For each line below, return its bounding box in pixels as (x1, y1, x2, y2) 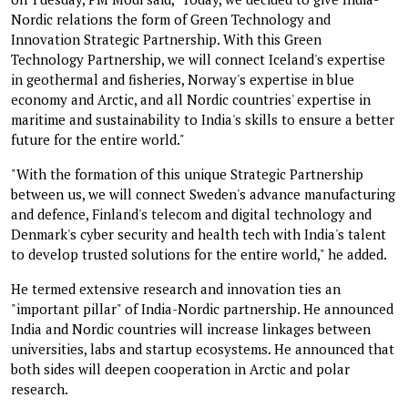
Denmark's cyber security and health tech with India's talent (11, 224, 386, 243)
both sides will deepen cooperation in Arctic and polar (11, 359, 350, 378)
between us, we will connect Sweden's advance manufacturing (11, 184, 395, 203)
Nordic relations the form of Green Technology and (11, 9, 331, 28)
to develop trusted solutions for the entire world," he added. (11, 244, 387, 263)
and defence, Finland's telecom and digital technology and (11, 204, 372, 223)
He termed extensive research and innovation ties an (11, 279, 341, 298)
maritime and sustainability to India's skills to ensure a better (11, 109, 394, 128)
